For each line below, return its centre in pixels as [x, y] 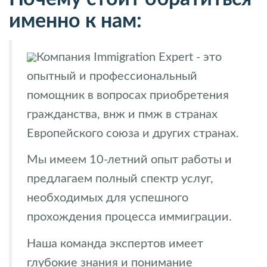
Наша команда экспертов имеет [115, 243]
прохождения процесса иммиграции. [129, 217]
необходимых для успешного [108, 198]
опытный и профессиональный [112, 76]
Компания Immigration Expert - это [129, 57]
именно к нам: [75, 21]
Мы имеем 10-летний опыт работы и [129, 160]
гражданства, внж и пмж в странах [122, 114]
